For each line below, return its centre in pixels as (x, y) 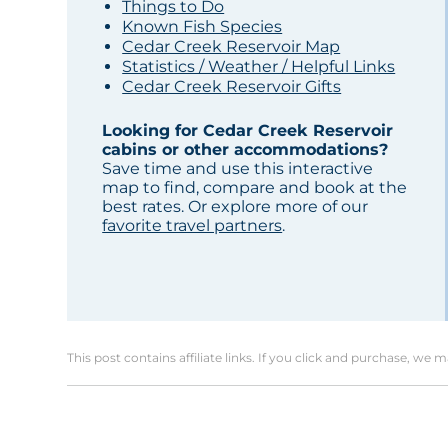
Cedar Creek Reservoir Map (231, 47)
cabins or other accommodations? (245, 150)
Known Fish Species (202, 27)
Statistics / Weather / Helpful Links (259, 67)
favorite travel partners (192, 226)
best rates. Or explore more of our (235, 207)
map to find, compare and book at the (255, 188)
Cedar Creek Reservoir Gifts (232, 87)
